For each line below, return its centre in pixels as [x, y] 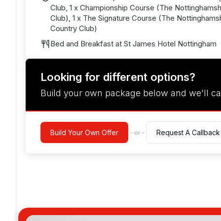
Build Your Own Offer [84, 132]
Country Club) [74, 28]
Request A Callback [188, 132]
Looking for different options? [118, 77]
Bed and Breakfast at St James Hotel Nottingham [133, 44]
